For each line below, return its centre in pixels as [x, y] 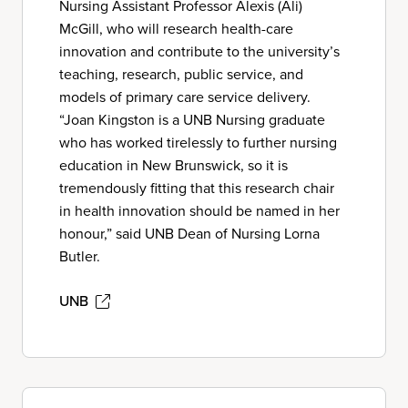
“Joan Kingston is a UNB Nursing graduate [192, 119]
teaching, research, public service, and [181, 74]
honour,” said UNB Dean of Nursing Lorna [189, 233]
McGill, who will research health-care [176, 28]
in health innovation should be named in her [199, 210]
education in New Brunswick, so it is [173, 165]
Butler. [80, 256]
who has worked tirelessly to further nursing [198, 142]
